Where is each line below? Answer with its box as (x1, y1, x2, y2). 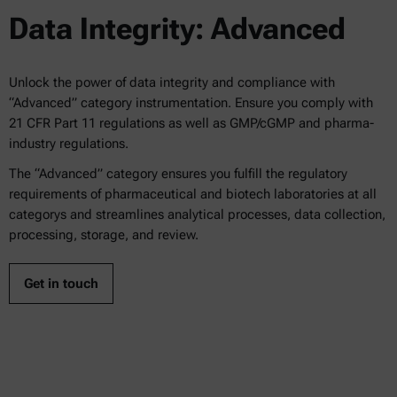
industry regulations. (9, 136, 128, 152)
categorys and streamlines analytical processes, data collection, (9, 206, 385, 223)
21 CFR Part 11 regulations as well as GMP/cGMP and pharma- (9, 115, 374, 132)
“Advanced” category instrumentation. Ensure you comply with (9, 95, 373, 112)
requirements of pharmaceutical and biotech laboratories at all (9, 186, 377, 203)
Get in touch (24, 276, 98, 292)
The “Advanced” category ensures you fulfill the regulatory (9, 166, 347, 183)
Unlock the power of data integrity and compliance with (9, 74, 335, 91)
